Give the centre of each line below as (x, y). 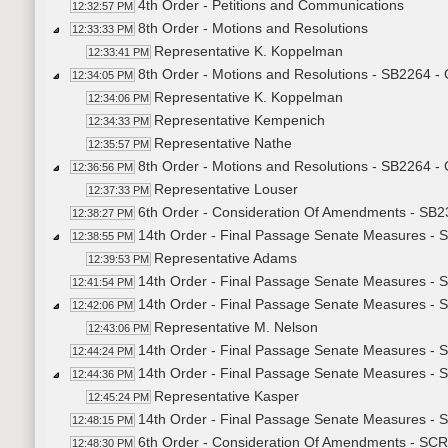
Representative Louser (226, 189)
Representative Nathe (223, 143)
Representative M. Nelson (236, 327)
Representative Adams (225, 258)
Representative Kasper (226, 396)
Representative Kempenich (239, 120)
